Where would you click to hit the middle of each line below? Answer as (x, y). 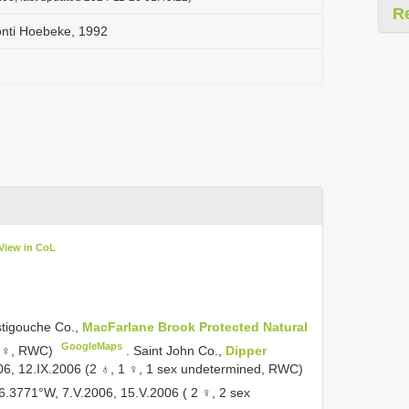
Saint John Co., (180, 350)
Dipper (246, 350)
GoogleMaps (92, 346)
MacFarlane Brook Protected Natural (195, 326)
